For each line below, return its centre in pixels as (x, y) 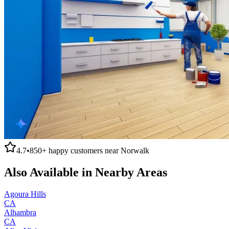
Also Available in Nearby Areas (86, 172)
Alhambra (20, 212)
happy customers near (84, 150)
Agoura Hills (25, 194)
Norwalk (135, 150)
